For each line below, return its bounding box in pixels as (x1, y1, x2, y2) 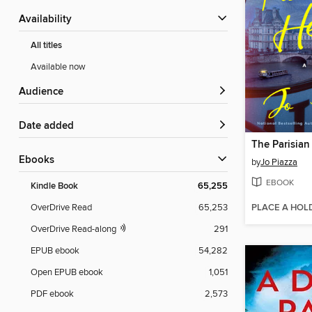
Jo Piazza (260, 156, 297, 168)
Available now (31, 61, 86, 73)
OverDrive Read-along (31, 224, 118, 235)
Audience (26, 86, 63, 99)
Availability (26, 13, 72, 26)
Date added (26, 120, 74, 133)
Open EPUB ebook (31, 267, 103, 279)
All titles (31, 40, 62, 52)
